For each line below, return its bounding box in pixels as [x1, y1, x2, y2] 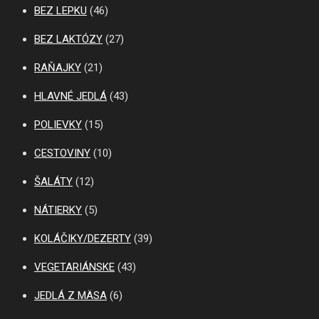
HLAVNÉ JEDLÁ [34, 90, 107, 103]
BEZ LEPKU [34, 4, 87, 18]
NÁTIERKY [34, 204, 82, 217]
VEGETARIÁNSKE [34, 261, 115, 274]
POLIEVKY [34, 118, 82, 132]
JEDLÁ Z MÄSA [34, 289, 107, 303]
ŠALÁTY [34, 175, 73, 189]
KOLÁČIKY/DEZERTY [34, 232, 131, 246]
